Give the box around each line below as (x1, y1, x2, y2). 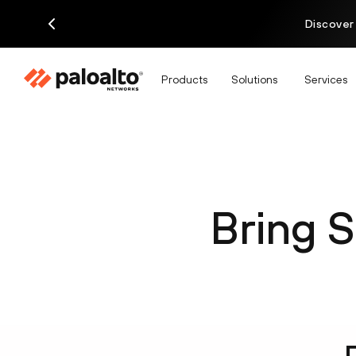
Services (304, 72, 347, 86)
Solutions (231, 72, 277, 86)
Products (161, 72, 207, 86)
